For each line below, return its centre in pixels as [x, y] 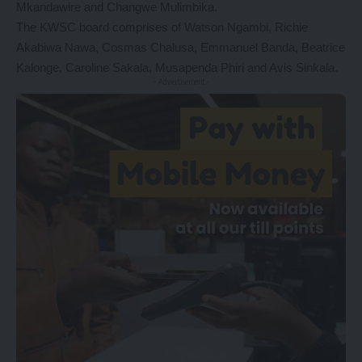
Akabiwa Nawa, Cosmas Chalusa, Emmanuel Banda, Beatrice [181, 48]
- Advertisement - [181, 82]
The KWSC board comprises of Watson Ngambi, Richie [162, 27]
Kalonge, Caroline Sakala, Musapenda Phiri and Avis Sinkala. [177, 68]
